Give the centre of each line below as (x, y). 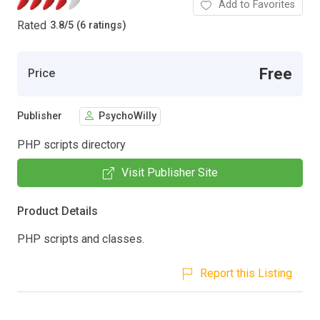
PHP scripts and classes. (81, 239)
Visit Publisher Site (169, 172)
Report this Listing (246, 273)
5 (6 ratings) (97, 26)
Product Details (57, 211)
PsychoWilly (127, 116)
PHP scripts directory (71, 144)
